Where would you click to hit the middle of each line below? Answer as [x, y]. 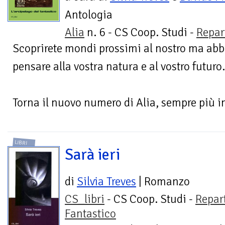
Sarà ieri [92, 155]
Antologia [89, 15]
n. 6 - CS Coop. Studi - [140, 32]
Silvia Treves [106, 182]
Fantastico [90, 214]
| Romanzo [163, 182]
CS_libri [85, 199]
